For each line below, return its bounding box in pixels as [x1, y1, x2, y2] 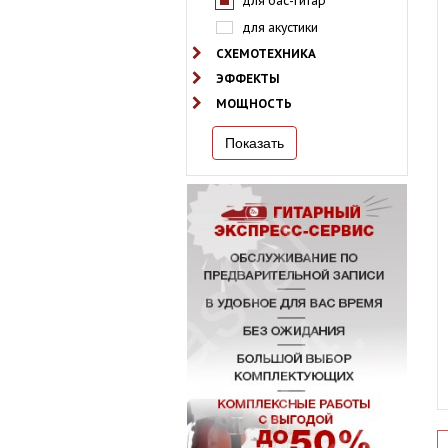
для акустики [243, 20, 318, 35]
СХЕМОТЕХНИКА [216, 46, 317, 61]
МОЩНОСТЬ [216, 96, 293, 111]
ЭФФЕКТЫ [216, 71, 281, 86]
